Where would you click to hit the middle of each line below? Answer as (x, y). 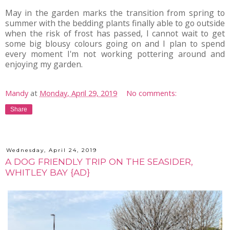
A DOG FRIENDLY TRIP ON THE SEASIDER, (99, 161)
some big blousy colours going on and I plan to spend (115, 43)
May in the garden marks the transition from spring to (115, 13)
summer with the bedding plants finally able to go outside (115, 23)
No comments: (152, 93)
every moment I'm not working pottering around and (115, 54)
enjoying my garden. (44, 64)
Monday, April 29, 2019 (78, 93)
